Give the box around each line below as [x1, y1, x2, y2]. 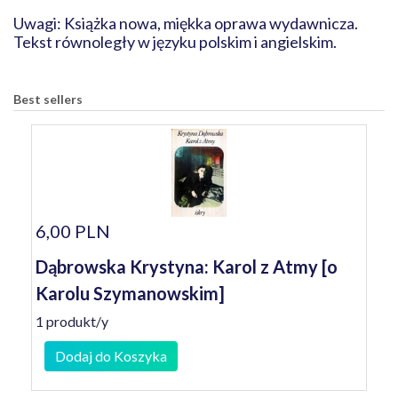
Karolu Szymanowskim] [36, 283, 225, 304]
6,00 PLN [36, 220, 110, 242]
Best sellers [13, 92, 83, 107]
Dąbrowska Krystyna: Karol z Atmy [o [36, 256, 338, 277]
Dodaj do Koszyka [55, 347, 167, 364]
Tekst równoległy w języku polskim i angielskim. [13, 32, 339, 52]
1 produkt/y [36, 313, 108, 330]
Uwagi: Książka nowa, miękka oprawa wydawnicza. [13, 13, 358, 33]
